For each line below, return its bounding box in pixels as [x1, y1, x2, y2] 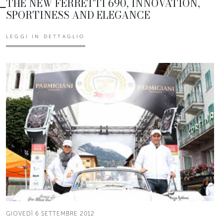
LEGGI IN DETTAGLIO [6, 33, 85, 40]
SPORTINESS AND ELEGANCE [6, 7, 150, 23]
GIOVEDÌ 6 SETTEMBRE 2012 [6, 210, 95, 218]
